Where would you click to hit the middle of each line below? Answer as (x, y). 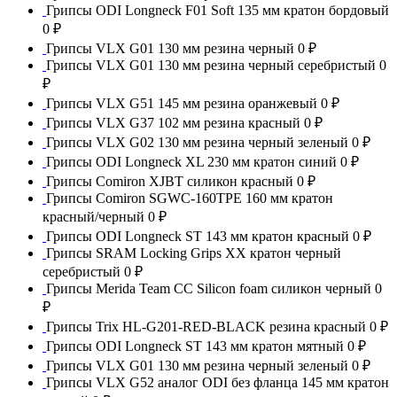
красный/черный (95, 216)
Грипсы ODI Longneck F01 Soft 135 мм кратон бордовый (218, 10)
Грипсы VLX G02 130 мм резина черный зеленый (197, 142)
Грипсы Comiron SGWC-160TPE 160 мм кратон (190, 198)
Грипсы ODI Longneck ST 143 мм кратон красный (199, 236)
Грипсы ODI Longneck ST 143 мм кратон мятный (197, 346)
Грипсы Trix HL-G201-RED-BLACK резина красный (208, 326)
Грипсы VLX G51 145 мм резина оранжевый (183, 103)
